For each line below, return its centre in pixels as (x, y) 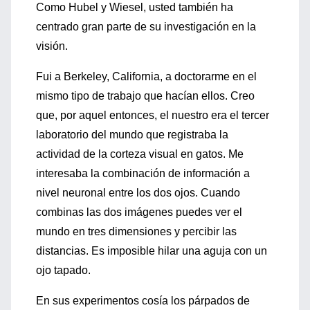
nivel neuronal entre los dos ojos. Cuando (138, 193)
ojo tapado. (63, 270)
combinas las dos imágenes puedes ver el (139, 212)
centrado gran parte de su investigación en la (146, 27)
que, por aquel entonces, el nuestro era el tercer (153, 115)
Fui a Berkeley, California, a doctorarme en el (146, 76)
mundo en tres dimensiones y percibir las (136, 231)
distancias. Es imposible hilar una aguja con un (152, 251)
